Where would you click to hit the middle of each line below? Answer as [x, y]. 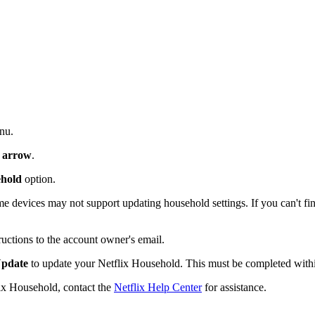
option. [39, 179]
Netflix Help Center [158, 287]
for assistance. [234, 287]
